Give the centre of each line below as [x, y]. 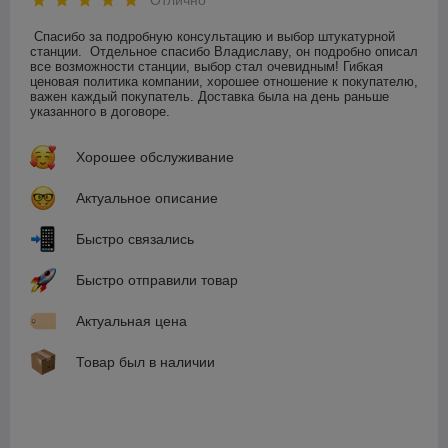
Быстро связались [135, 239]
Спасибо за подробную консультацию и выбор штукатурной [214, 37]
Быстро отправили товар [157, 280]
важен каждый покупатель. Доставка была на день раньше [209, 97]
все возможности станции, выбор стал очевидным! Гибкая [206, 67]
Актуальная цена [131, 321]
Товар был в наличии [145, 362]
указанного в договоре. [100, 112]
